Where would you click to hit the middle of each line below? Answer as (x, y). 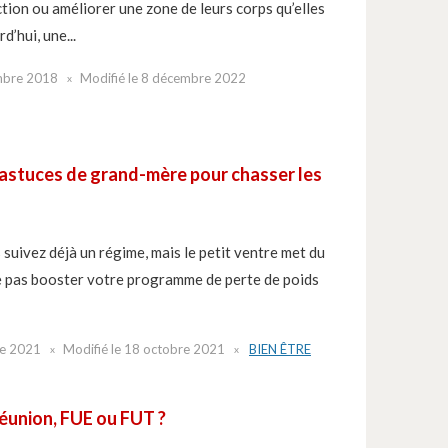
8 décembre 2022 (193, 77)
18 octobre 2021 (174, 348)
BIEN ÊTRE (279, 348)
